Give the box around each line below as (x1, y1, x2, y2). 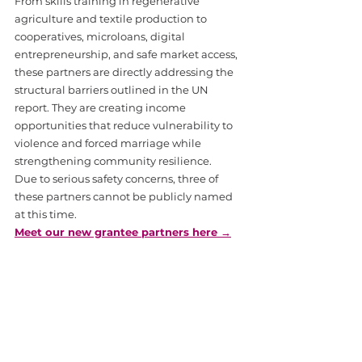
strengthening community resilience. (15, 154, 212, 167)
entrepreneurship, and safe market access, (15, 48, 240, 61)
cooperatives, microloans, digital (15, 30, 187, 43)
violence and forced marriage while (15, 137, 204, 149)
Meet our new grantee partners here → (15, 225, 231, 238)
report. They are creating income (15, 101, 188, 114)
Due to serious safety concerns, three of (15, 172, 221, 185)
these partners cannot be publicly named (15, 190, 235, 203)
